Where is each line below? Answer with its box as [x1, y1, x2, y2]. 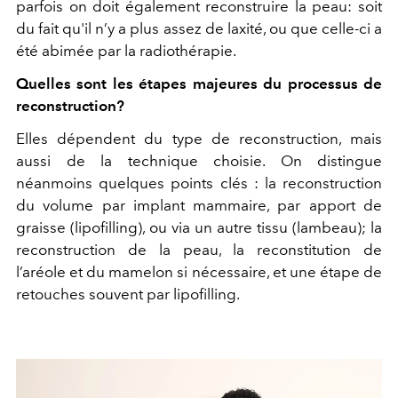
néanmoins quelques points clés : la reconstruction [16, 173, 382, 192]
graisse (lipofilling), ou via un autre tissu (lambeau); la [16, 218, 382, 236]
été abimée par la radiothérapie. [16, 41, 239, 60]
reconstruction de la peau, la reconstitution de [16, 240, 382, 259]
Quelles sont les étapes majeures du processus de [16, 74, 382, 92]
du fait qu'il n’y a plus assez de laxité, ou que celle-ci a [16, 19, 382, 37]
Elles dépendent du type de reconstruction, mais [16, 129, 382, 147]
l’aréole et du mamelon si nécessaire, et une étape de [16, 262, 382, 281]
